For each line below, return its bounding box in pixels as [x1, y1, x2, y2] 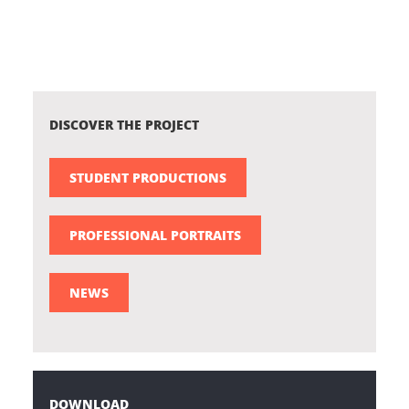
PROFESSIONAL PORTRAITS [69, 225, 241, 244]
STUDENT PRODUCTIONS [69, 167, 226, 186]
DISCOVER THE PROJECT [49, 114, 199, 133]
